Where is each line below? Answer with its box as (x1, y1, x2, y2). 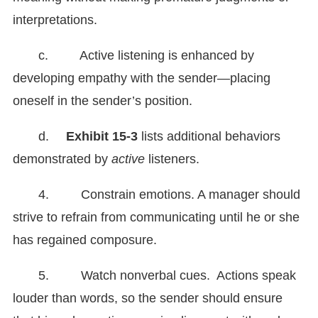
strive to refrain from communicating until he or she (13, 210, 300, 225)
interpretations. (13, 13, 97, 28)
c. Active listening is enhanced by (38, 48, 254, 63)
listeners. (145, 152, 199, 167)
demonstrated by (13, 152, 111, 167)
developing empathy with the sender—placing (13, 71, 270, 86)
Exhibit (66, 129, 109, 144)
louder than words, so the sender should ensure (13, 291, 283, 306)
